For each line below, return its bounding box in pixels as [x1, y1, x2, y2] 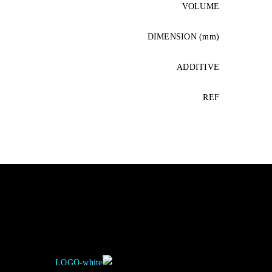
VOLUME [182, 2, 219, 12]
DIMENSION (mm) [147, 32, 219, 42]
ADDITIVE [177, 63, 219, 72]
